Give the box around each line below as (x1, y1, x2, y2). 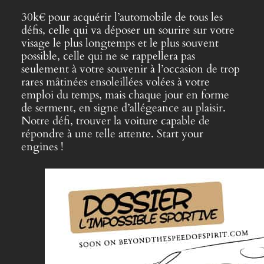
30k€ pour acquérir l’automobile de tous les (21, 9, 223, 25)
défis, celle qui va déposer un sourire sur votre (21, 22, 235, 38)
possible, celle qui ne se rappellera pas (21, 48, 195, 64)
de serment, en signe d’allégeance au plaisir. (21, 100, 226, 115)
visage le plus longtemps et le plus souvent (21, 35, 219, 51)
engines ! (21, 139, 67, 154)
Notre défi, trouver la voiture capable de (21, 113, 210, 128)
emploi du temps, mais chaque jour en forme (21, 87, 229, 103)
